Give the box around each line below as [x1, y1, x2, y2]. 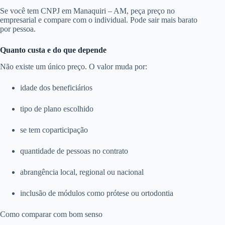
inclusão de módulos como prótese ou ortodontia [20, 188, 173, 197]
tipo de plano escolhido [20, 104, 93, 113]
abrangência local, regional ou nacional [20, 167, 144, 176]
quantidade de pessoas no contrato [20, 146, 128, 155]
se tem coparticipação [20, 125, 88, 134]
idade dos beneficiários [20, 83, 92, 92]
